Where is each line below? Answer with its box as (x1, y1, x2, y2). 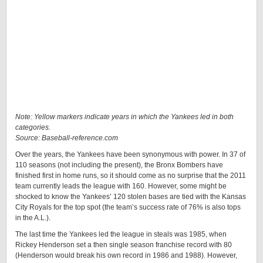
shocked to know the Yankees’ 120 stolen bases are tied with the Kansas (15, 193, 246, 201)
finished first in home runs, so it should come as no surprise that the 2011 (15, 171, 246, 180)
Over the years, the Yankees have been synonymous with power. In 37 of (15, 150, 245, 159)
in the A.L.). (15, 214, 50, 222)
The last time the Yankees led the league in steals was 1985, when (15, 230, 227, 238)
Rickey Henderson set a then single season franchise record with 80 (15, 241, 232, 249)
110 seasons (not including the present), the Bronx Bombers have (15, 161, 223, 169)
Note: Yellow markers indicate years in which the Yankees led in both (15, 113, 234, 121)
